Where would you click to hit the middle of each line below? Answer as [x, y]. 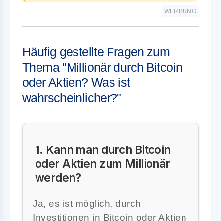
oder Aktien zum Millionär [103, 163]
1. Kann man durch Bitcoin [103, 149]
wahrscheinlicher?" [72, 97]
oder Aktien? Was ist [76, 82]
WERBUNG [180, 11]
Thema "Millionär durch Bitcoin [102, 67]
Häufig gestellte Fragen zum [96, 52]
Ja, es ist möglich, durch [87, 203]
